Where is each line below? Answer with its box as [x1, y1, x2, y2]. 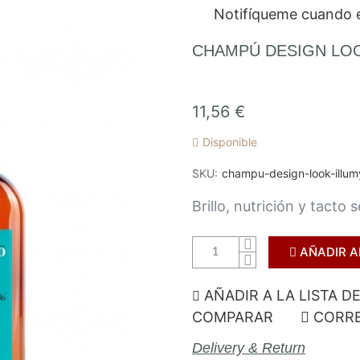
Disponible [202, 135, 257, 149]
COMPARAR [192, 309, 273, 325]
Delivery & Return [192, 340, 305, 356]
